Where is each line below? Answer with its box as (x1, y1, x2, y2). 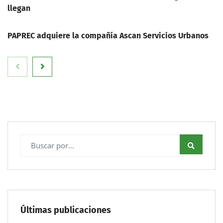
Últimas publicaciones (20, 204, 111, 216)
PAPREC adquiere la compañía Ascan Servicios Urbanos (7, 30, 209, 40)
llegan (7, 3, 30, 13)
